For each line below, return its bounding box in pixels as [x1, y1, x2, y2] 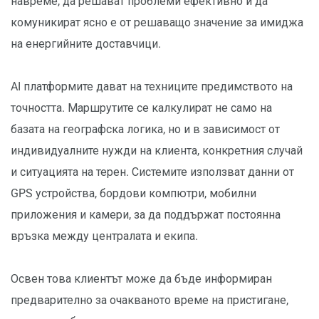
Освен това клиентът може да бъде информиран [11, 272, 272, 286]
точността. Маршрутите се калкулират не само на [11, 101, 272, 115]
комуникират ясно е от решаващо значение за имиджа [11, 16, 303, 30]
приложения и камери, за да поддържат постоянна [11, 208, 281, 222]
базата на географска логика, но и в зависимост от [11, 122, 280, 137]
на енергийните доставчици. [11, 37, 161, 51]
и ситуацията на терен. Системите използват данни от [11, 165, 294, 179]
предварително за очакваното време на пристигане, [11, 293, 288, 308]
